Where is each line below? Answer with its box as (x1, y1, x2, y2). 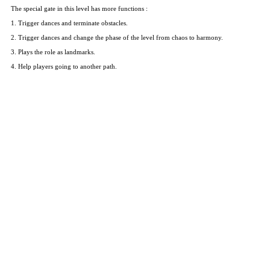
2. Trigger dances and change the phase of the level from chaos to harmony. (11, 33, 224, 41)
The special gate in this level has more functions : (11, 4, 148, 12)
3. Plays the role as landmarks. (11, 48, 96, 55)
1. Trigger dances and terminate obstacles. (11, 19, 128, 27)
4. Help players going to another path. (11, 62, 118, 70)
